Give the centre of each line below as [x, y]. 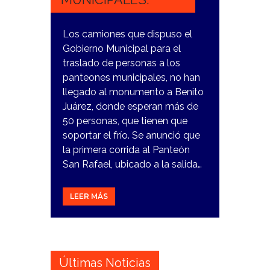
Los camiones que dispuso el [127, 34]
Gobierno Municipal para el [122, 48]
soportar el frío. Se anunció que [131, 135]
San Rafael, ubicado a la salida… [132, 164]
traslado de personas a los [121, 63]
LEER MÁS [89, 196]
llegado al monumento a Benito [133, 92]
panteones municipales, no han [131, 77]
